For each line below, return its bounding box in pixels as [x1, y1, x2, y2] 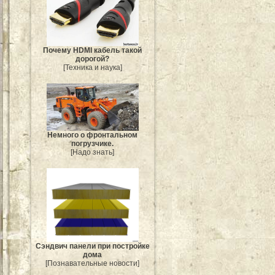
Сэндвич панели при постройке [36, 241, 150, 250]
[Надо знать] [71, 147, 115, 157]
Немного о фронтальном [47, 130, 138, 139]
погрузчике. [71, 139, 114, 148]
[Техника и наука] [63, 63, 122, 72]
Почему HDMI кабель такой [43, 46, 142, 55]
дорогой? [76, 55, 110, 64]
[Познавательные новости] [45, 258, 140, 268]
